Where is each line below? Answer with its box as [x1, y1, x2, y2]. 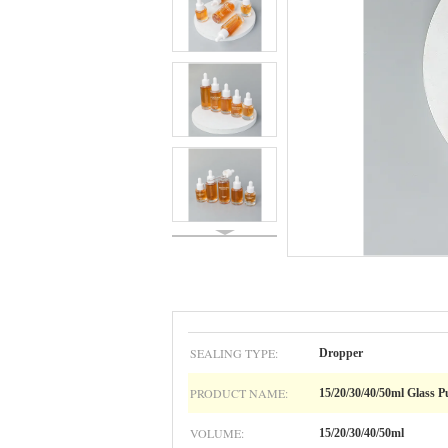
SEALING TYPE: [190, 345, 278, 361]
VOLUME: [190, 425, 244, 441]
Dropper [319, 346, 363, 360]
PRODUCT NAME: [190, 385, 288, 401]
